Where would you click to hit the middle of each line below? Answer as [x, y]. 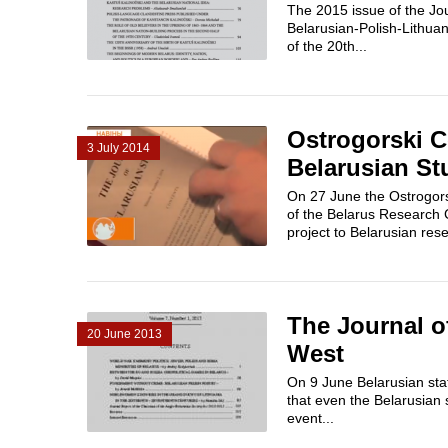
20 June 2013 [124, 334]
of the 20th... [327, 46]
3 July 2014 [118, 148]
